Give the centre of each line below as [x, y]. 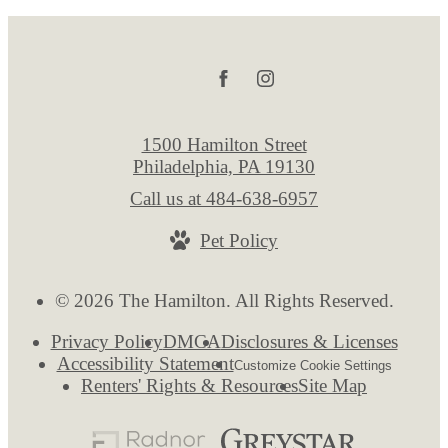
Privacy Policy [106, 342]
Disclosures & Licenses [309, 342]
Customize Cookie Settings [312, 366]
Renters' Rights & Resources [189, 386]
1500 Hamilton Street [224, 144]
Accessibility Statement [145, 364]
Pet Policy [239, 240]
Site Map [332, 386]
